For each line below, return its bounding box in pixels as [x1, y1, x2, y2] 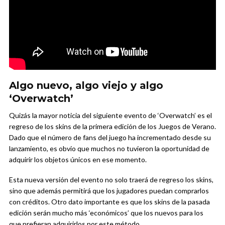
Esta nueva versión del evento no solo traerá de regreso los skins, [9, 175, 213, 184]
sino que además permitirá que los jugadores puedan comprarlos [9, 186, 209, 195]
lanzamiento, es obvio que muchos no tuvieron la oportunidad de [9, 144, 209, 153]
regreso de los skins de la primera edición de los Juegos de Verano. [9, 122, 216, 131]
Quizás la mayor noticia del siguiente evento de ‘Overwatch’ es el [9, 110, 212, 120]
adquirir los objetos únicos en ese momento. [9, 155, 147, 164]
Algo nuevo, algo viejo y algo [9, 79, 163, 91]
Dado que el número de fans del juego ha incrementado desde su [9, 133, 211, 142]
